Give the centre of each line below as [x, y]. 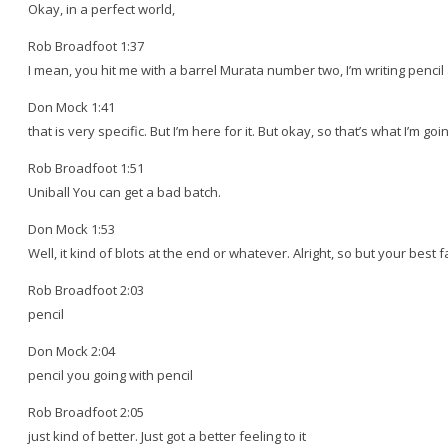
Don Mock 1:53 [71, 228]
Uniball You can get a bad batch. [124, 191]
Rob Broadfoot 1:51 [86, 167]
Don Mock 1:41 [71, 106]
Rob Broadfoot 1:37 [86, 45]
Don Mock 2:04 [71, 350]
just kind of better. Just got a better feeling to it [167, 435]
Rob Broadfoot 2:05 [86, 411]
